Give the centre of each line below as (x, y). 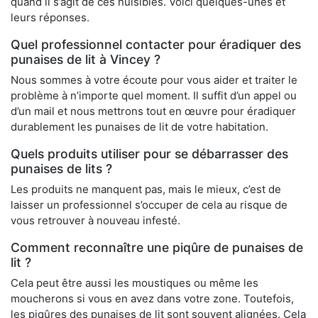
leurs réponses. (50, 18)
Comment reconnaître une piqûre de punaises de (157, 248)
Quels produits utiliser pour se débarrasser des (149, 154)
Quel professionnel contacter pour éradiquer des (156, 45)
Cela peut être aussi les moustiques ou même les (135, 283)
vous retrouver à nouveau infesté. (95, 221)
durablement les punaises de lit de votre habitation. (139, 127)
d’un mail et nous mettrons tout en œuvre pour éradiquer (153, 111)
